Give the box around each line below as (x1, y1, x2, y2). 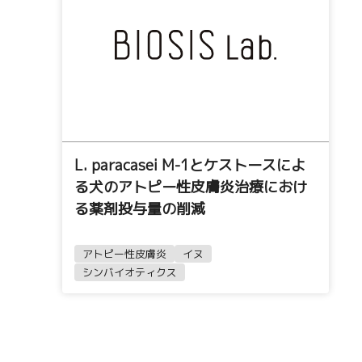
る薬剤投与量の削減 (74, 199, 205, 219)
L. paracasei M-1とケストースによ (74, 155, 305, 175)
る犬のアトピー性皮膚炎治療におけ (74, 177, 307, 197)
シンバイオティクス (82, 265, 177, 280)
